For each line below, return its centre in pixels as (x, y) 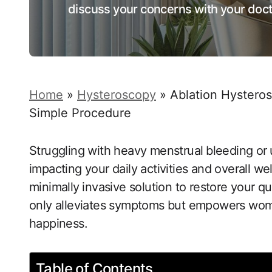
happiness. (59, 223)
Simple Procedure (80, 113)
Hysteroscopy (117, 95)
